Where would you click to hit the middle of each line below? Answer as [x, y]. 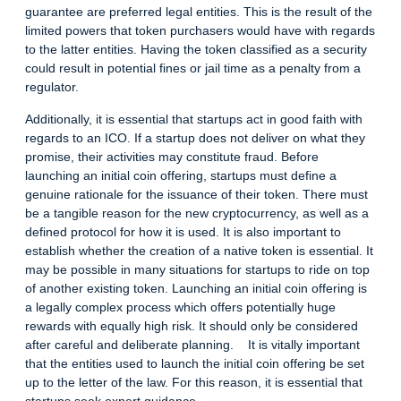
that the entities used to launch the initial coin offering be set [195, 363]
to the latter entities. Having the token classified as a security [196, 50]
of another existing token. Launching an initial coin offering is [196, 288]
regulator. [52, 87]
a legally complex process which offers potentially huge [180, 307]
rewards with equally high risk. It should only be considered [192, 325]
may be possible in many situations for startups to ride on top [197, 269]
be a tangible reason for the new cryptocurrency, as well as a [197, 213]
